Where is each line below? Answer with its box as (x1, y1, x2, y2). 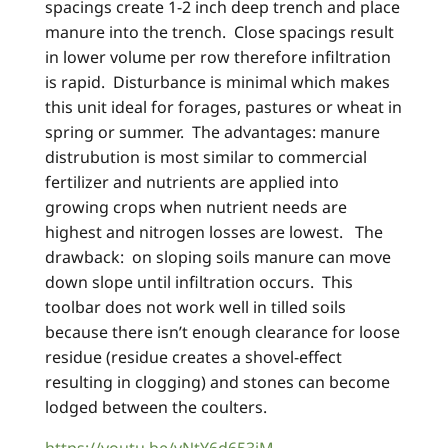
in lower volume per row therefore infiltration (45, 46, 391, 69)
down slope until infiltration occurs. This (45, 271, 353, 294)
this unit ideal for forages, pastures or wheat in (45, 96, 402, 119)
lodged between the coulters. (45, 396, 267, 419)
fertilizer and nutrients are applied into (45, 171, 339, 194)
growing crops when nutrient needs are (45, 196, 347, 219)
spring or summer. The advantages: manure (45, 121, 380, 144)
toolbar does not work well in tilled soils (45, 296, 346, 319)
